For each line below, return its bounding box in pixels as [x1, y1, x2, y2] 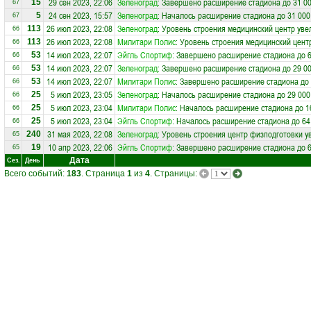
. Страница [81, 169, 127, 178]
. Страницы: [150, 169, 197, 178]
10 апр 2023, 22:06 [48, 141, 112, 153]
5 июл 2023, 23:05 [51, 88, 112, 101]
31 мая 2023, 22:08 [47, 128, 112, 140]
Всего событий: [4, 169, 67, 178]
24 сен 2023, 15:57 [49, 9, 112, 22]
